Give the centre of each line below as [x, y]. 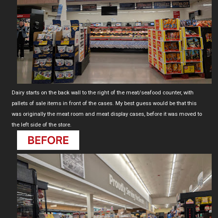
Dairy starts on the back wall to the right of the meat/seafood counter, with [103, 93]
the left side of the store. [42, 125]
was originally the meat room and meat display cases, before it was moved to [107, 114]
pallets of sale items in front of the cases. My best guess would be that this [104, 104]
